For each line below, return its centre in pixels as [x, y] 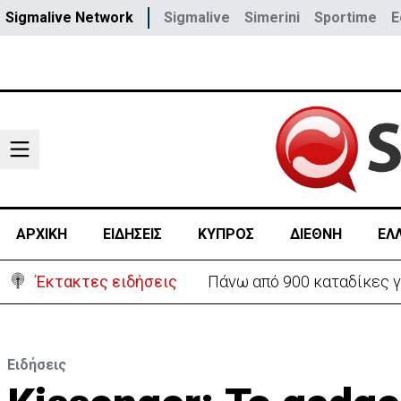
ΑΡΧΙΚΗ [41, 234]
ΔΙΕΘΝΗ [316, 234]
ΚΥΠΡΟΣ [226, 234]
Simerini [272, 17]
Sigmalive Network [69, 17]
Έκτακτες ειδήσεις [107, 282]
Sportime [346, 17]
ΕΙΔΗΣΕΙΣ [132, 234]
